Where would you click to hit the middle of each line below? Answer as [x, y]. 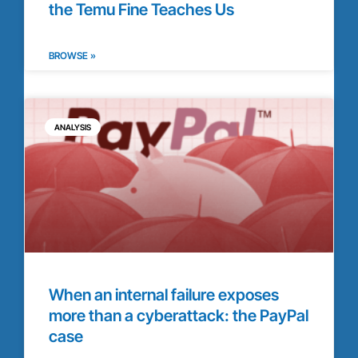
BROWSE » [72, 55]
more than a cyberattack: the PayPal [179, 315]
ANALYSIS [73, 127]
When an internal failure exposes [164, 294]
